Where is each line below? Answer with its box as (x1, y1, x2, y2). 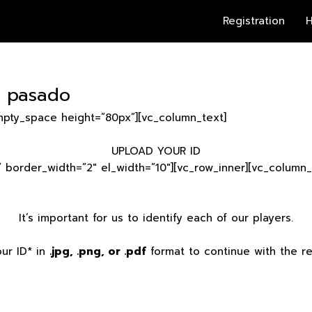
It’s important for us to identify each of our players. (19, 210, 293, 226)
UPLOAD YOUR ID (111, 143, 201, 159)
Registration (223, 13, 285, 29)
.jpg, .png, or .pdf (49, 244, 146, 260)
